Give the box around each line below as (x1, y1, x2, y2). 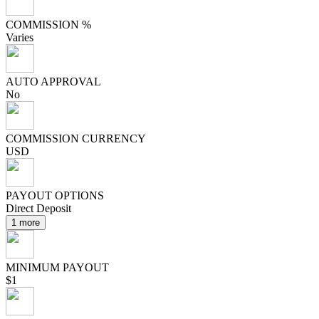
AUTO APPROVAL (6, 75, 101, 88)
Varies (6, 31, 33, 43)
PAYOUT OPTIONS (6, 189, 104, 202)
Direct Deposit (6, 202, 71, 214)
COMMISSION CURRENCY (6, 132, 146, 145)
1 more (11, 217, 40, 228)
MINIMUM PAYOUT (6, 261, 109, 273)
